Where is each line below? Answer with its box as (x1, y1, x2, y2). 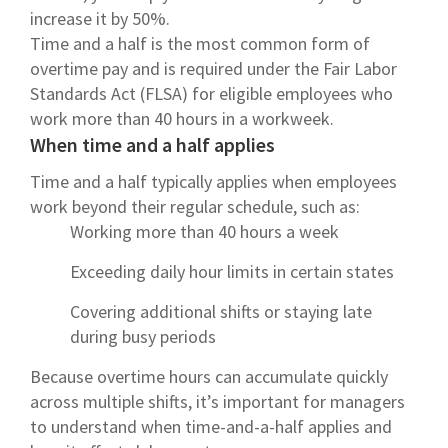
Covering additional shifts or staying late (70, 299, 372, 323)
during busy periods (70, 324, 216, 348)
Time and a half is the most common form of (30, 31, 370, 55)
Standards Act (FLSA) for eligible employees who (30, 81, 393, 105)
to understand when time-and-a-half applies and (30, 414, 392, 438)
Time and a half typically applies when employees (30, 169, 397, 193)
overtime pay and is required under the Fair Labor (30, 56, 397, 80)
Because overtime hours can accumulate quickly (30, 364, 388, 388)
